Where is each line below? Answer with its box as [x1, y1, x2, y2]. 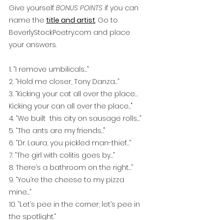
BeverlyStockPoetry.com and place [9, 27, 132, 38]
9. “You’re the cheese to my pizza [9, 175, 126, 185]
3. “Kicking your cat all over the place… [9, 89, 137, 99]
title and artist [46, 15, 95, 26]
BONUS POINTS [56, 3, 103, 13]
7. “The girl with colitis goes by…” [9, 150, 115, 161]
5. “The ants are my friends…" [9, 126, 105, 136]
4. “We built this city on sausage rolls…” [9, 113, 141, 124]
